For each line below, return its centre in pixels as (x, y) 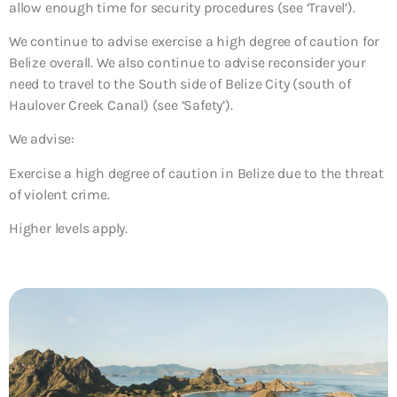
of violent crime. (59, 194)
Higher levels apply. (68, 229)
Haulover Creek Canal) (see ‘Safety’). (121, 105)
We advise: (42, 139)
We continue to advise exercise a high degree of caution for (195, 41)
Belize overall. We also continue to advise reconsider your (187, 62)
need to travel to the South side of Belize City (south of (180, 83)
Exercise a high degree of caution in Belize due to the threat (196, 173)
